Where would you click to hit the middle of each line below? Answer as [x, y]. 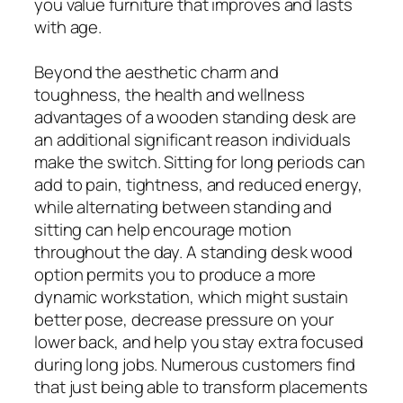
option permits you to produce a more [175, 274]
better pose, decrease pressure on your [184, 319]
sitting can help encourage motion [163, 229]
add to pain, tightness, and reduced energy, [198, 184]
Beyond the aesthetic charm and [157, 72]
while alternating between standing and [184, 206]
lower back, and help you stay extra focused [199, 341]
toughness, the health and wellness [170, 94]
